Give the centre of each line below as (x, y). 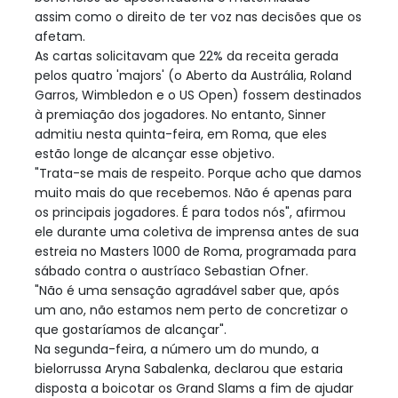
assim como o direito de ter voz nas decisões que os (198, 16)
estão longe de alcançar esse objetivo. (155, 153)
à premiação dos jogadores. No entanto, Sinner (180, 114)
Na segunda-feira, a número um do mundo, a (177, 349)
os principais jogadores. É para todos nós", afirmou (190, 212)
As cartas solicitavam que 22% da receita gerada (187, 56)
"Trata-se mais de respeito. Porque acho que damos (198, 173)
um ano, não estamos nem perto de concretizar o (191, 310)
